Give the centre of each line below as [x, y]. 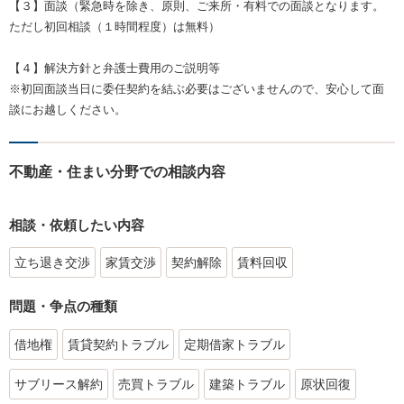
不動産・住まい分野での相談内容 [117, 171]
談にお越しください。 [68, 109]
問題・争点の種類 [63, 307]
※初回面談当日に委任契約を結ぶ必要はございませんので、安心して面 [197, 88]
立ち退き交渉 [52, 263]
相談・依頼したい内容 [77, 225]
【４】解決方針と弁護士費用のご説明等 [115, 68]
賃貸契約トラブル [118, 344]
